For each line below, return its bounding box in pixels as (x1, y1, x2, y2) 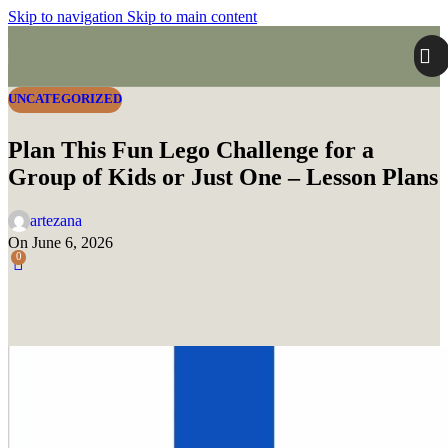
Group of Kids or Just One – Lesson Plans (8, 163, 438, 190)
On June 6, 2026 (8, 234, 113, 252)
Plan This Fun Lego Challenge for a (8, 136, 374, 163)
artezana (30, 212, 82, 230)
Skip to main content (127, 8, 257, 25)
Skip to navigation (8, 8, 127, 25)
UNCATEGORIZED (8, 92, 122, 106)
